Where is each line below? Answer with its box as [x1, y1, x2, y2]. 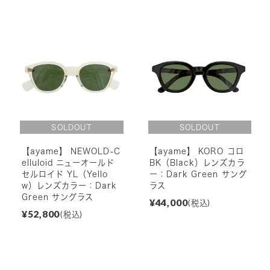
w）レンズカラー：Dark [21, 181, 118, 190]
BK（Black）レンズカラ [149, 159, 245, 168]
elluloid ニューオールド [21, 159, 115, 168]
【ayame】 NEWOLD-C [21, 147, 121, 156]
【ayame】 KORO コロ [149, 147, 244, 156]
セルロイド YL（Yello [21, 170, 108, 179]
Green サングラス [21, 193, 94, 202]
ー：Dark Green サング [149, 170, 247, 179]
